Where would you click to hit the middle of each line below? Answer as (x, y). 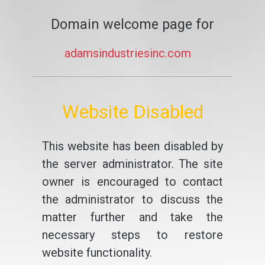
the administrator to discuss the (132, 199)
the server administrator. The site (132, 164)
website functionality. (97, 253)
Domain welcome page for (132, 24)
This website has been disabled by (132, 146)
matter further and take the (132, 217)
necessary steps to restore (132, 235)
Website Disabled (132, 112)
